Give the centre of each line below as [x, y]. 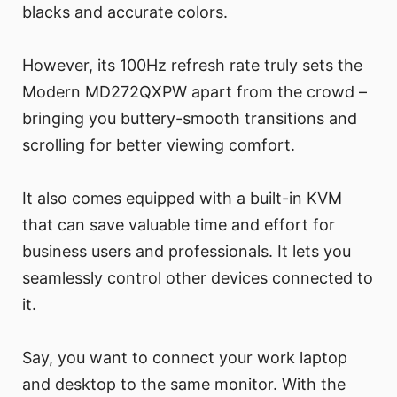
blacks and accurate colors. [125, 12]
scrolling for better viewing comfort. [159, 144]
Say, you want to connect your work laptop [185, 357]
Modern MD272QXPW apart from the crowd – [195, 91]
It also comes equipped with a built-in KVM [182, 198]
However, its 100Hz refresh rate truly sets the [192, 65]
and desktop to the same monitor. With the [184, 384]
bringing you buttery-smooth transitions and [190, 118]
